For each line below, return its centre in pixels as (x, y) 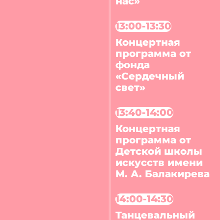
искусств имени (159, 163)
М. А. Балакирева (163, 174)
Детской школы (159, 151)
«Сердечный (150, 76)
